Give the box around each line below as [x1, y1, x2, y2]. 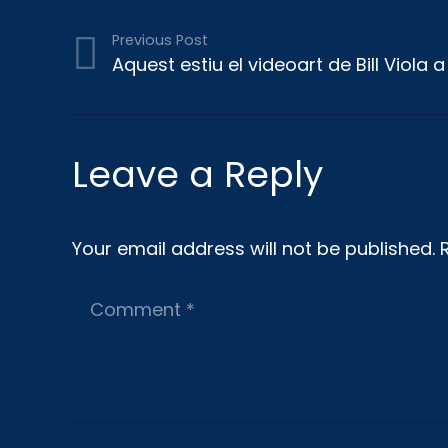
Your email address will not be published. [72, 235, 435, 261]
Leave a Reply [72, 148, 333, 200]
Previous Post [111, 29, 208, 50]
